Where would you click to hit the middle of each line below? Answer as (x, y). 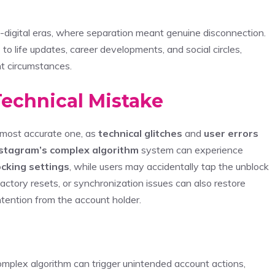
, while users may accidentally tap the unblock (169, 166)
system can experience (191, 149)
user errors (231, 133)
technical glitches (140, 133)
